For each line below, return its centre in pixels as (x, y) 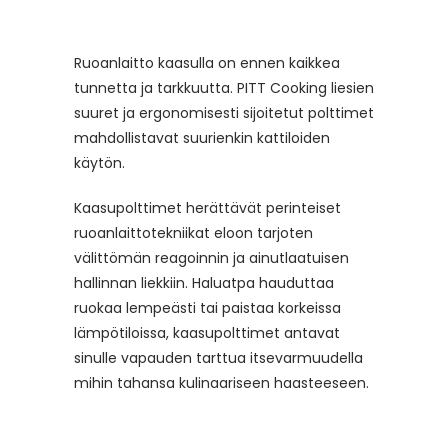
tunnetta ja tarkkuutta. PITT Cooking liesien (224, 88)
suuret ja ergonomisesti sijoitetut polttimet (224, 113)
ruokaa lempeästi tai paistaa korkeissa (207, 308)
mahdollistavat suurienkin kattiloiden (202, 138)
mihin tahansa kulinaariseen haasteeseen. (221, 383)
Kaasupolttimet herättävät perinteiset (207, 208)
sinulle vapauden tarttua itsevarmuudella (218, 358)
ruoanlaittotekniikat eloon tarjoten (193, 233)
